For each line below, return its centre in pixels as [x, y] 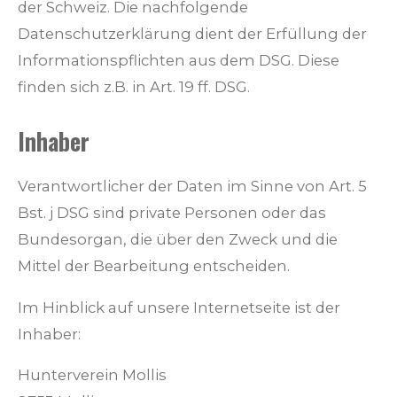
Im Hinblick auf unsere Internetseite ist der [179, 307]
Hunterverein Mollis [92, 375]
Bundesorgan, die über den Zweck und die [178, 239]
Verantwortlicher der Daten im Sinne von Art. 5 [192, 186]
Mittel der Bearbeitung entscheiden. [154, 265]
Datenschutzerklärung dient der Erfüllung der [192, 34]
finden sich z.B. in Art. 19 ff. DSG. [134, 87]
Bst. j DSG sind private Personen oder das [172, 212]
